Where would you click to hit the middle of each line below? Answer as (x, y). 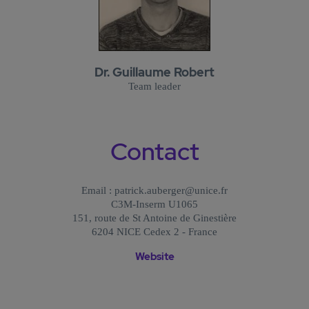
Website (154, 256)
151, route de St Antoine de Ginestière (154, 218)
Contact (154, 151)
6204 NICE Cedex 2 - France (154, 231)
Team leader (154, 86)
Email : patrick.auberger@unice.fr (154, 190)
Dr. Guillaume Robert (154, 72)
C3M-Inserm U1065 (154, 204)
